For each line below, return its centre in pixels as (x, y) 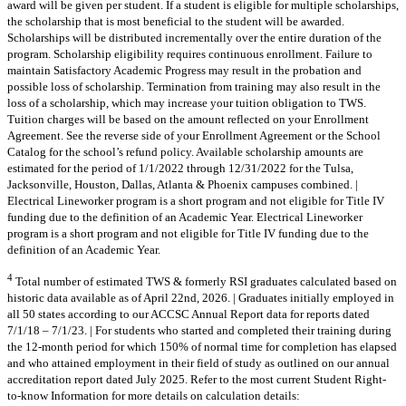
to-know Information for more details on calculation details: (154, 396)
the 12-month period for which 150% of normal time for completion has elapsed (202, 347)
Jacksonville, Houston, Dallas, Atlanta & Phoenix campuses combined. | (183, 184)
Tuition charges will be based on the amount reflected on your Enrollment (188, 119)
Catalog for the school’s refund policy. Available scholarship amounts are (185, 151)
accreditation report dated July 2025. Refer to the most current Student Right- (197, 380)
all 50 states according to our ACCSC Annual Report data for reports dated (188, 314)
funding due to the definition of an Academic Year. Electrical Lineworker (185, 217)
